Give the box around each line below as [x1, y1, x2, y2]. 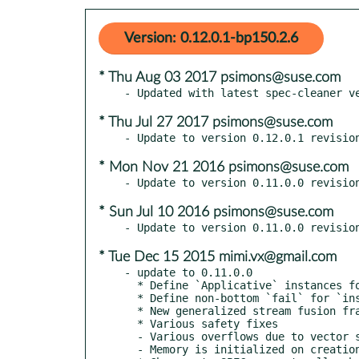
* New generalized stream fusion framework [124, 304, 137, 317]
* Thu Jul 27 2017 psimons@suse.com [99, 115, 333, 130]
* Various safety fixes [124, 317, 137, 330]
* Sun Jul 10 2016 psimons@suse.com [99, 204, 333, 220]
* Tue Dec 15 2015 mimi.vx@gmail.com [99, 249, 337, 264]
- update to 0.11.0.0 [124, 265, 252, 279]
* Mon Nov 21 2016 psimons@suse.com [99, 159, 349, 175]
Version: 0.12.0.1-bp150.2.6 [124, 30, 298, 46]
